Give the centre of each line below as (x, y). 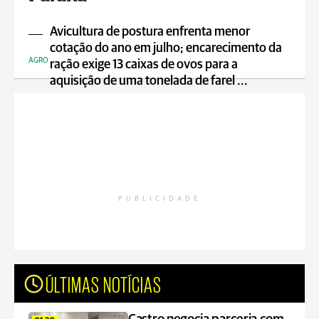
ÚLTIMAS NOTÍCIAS (104, 283)
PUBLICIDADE (159, 199)
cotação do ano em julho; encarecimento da (166, 48)
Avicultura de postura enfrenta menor (150, 32)
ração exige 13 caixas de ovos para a (144, 65)
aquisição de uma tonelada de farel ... (149, 81)
